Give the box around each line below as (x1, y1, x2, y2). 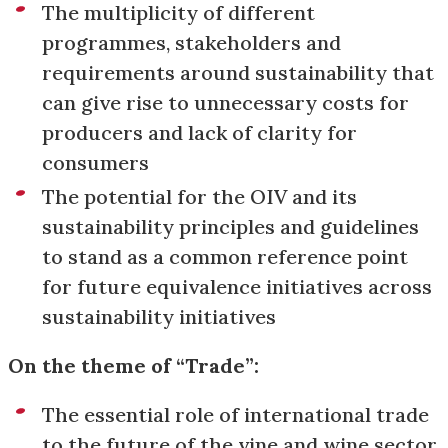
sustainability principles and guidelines (42, 214, 419, 239)
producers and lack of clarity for (42, 120, 357, 145)
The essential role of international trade (42, 402, 429, 427)
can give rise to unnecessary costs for (42, 90, 409, 115)
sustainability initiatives (42, 304, 276, 329)
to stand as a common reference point (42, 244, 408, 269)
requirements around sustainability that (42, 60, 434, 85)
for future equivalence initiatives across (42, 274, 432, 299)
